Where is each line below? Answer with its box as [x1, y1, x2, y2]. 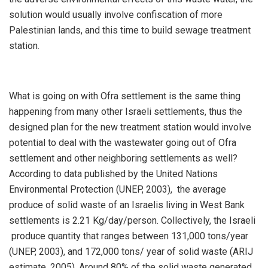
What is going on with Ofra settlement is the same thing [9, 90, 240, 102]
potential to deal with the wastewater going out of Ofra [9, 136, 236, 148]
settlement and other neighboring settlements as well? [9, 152, 237, 164]
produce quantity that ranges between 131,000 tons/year [9, 230, 248, 242]
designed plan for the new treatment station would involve [9, 121, 251, 133]
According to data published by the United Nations [9, 167, 218, 179]
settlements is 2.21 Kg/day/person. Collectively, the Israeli [9, 214, 255, 226]
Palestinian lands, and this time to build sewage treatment [9, 24, 251, 36]
